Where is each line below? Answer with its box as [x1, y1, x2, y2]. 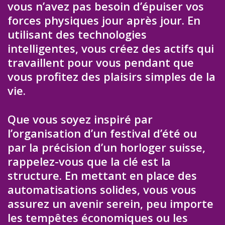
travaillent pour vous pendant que [8, 55, 194, 70]
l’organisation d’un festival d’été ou [8, 125, 197, 141]
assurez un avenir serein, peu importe [8, 195, 213, 211]
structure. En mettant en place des [8, 167, 197, 183]
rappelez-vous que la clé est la [8, 153, 171, 169]
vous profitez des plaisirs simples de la [8, 69, 215, 84]
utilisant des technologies [8, 27, 147, 42]
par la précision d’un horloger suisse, [8, 139, 205, 155]
